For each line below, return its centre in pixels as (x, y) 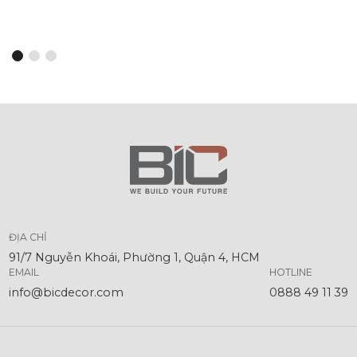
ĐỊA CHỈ (28, 237)
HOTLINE (290, 272)
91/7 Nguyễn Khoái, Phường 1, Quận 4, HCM (135, 257)
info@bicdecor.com (67, 292)
